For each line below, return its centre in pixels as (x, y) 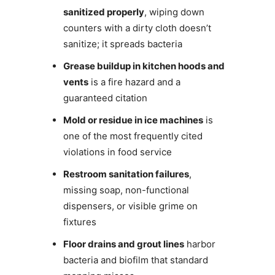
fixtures (79, 222)
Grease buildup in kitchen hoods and (144, 66)
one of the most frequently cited (133, 136)
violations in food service (117, 152)
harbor (199, 244)
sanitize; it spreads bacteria (122, 44)
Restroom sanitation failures (126, 174)
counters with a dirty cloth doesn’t (137, 28)
